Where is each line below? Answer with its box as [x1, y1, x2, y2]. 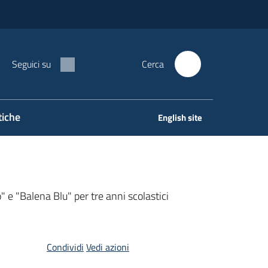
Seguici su [12, 57, 51, 71]
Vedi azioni [86, 240, 129, 254]
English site [158, 111, 202, 124]
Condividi [46, 240, 84, 254]
